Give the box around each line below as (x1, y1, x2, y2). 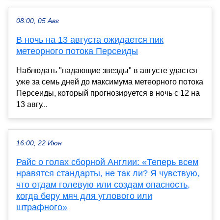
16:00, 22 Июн (16, 139, 62, 147)
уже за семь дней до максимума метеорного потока (16, 77, 203, 86)
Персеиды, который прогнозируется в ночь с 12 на (16, 88, 200, 97)
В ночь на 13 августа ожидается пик (16, 34, 164, 45)
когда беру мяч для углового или (16, 191, 152, 201)
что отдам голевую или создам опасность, (16, 179, 190, 190)
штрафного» (16, 202, 67, 212)
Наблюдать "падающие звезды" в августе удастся (16, 66, 197, 75)
